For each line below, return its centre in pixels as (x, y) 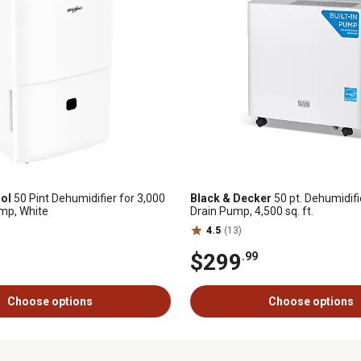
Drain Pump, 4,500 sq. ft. (252, 211)
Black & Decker (231, 198)
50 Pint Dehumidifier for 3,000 (88, 198)
